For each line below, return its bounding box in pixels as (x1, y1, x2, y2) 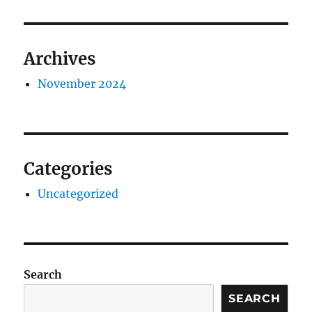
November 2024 (38, 77, 127, 91)
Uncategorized (38, 187, 119, 201)
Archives (24, 48, 96, 70)
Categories (24, 158, 113, 180)
